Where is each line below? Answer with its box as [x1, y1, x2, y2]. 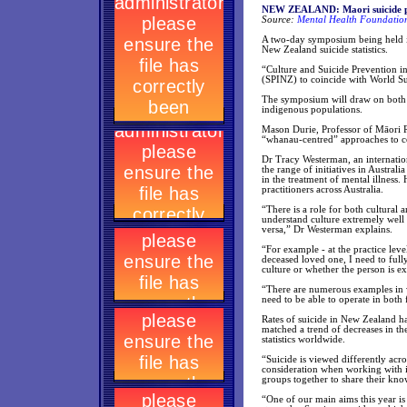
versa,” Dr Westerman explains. [262, 224, 392, 234]
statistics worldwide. [262, 334, 345, 344]
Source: [262, 15, 294, 25]
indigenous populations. [262, 104, 362, 114]
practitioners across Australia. [262, 184, 383, 194]
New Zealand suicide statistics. [262, 45, 388, 55]
